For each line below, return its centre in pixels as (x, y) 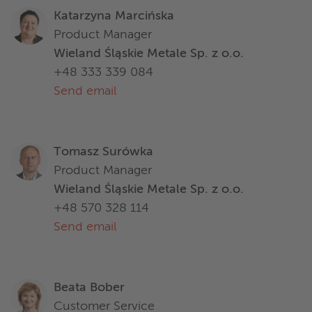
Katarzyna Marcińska (114, 16)
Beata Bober (89, 288)
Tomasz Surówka (103, 152)
